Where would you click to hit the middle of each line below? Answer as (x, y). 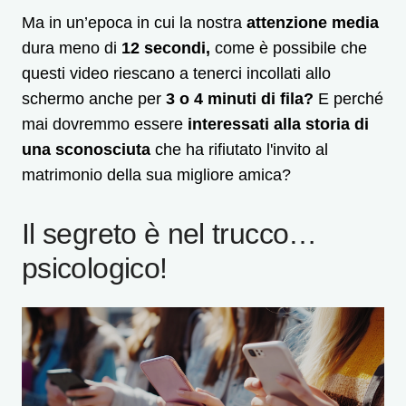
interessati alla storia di (278, 125)
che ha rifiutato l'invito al (239, 150)
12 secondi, (168, 48)
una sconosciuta (86, 150)
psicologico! (95, 269)
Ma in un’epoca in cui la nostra (134, 23)
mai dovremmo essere (105, 125)
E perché (351, 99)
